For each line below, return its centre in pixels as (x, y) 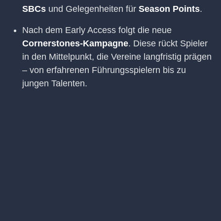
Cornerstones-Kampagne (75, 44)
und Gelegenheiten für (92, 9)
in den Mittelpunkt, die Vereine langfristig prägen (117, 57)
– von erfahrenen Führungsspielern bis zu (104, 70)
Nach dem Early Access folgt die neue (97, 30)
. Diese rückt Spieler (168, 44)
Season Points (169, 9)
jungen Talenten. (55, 84)
